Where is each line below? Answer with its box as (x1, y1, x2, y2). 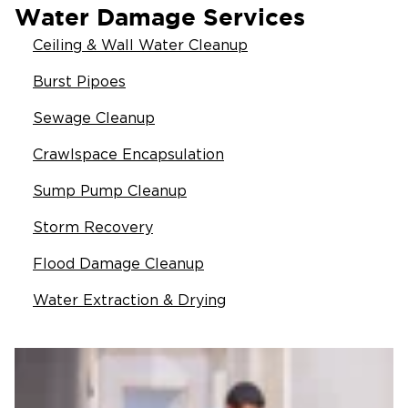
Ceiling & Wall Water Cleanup (33, 38, 248, 53)
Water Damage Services (15, 4, 305, 30)
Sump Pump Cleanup (33, 184, 187, 199)
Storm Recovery (33, 220, 153, 235)
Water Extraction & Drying (33, 293, 226, 308)
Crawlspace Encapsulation (33, 148, 224, 162)
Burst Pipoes (33, 75, 126, 89)
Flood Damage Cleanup (33, 257, 204, 271)
